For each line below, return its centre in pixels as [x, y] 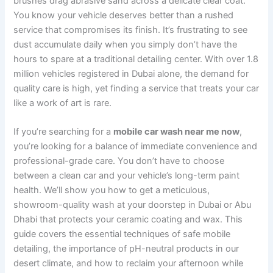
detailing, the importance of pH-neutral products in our [126, 249]
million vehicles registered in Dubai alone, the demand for [131, 73]
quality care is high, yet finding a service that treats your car [136, 88]
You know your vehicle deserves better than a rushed [124, 15]
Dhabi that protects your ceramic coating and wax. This [128, 220]
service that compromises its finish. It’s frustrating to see [131, 30]
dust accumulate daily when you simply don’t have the [126, 44]
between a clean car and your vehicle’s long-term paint [127, 176]
